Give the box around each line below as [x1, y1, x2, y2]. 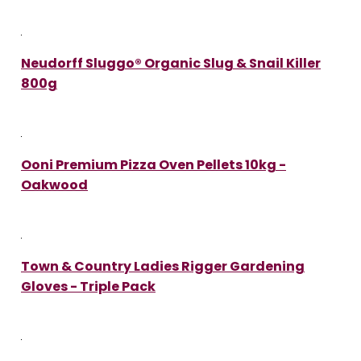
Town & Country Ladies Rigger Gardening [21, 256, 305, 276]
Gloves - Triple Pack [21, 276, 156, 296]
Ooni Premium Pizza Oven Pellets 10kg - [21, 155, 286, 174]
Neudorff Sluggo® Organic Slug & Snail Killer [21, 53, 321, 73]
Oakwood [21, 175, 88, 194]
